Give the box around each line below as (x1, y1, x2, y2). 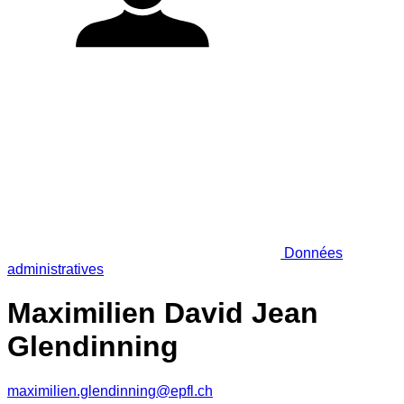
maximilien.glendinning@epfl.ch (7, 382, 213, 399)
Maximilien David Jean (7, 297, 318, 330)
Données (280, 244, 344, 261)
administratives (7, 261, 104, 277)
